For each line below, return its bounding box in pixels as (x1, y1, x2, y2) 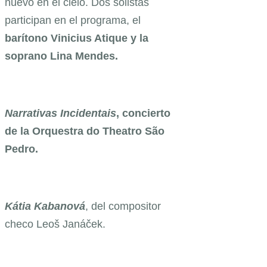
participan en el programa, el (5, 14, 141, 27)
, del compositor (85, 200, 161, 213)
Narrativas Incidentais (5, 107, 116, 120)
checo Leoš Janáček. (5, 218, 108, 231)
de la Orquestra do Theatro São (5, 125, 164, 138)
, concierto (116, 107, 170, 120)
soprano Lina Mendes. (5, 50, 118, 63)
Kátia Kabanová (5, 200, 85, 213)
